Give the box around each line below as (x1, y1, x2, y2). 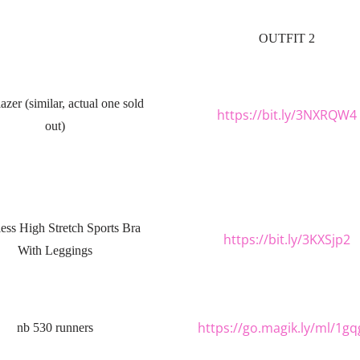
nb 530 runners (16, 320, 93, 335)
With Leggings (17, 243, 92, 258)
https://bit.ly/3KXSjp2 (223, 230, 350, 248)
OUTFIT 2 (259, 31, 315, 46)
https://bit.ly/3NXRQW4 (217, 105, 357, 124)
